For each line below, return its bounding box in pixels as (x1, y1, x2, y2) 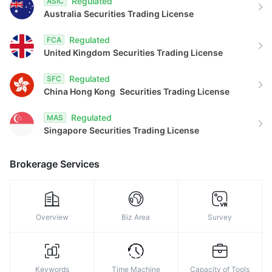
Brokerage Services (10, 158, 100, 170)
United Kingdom (44, 47, 110, 58)
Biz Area (121, 212, 151, 222)
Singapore (44, 125, 87, 135)
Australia (44, 8, 81, 19)
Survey (208, 212, 233, 222)
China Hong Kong (44, 86, 117, 97)
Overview (35, 212, 69, 222)
